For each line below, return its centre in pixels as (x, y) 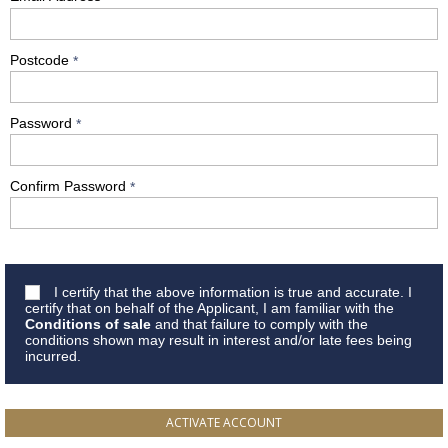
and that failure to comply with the (259, 324)
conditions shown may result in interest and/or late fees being (218, 340)
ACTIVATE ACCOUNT (224, 423)
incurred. (53, 356)
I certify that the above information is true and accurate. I (233, 292)
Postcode (41, 59)
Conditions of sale (88, 324)
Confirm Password (70, 186)
